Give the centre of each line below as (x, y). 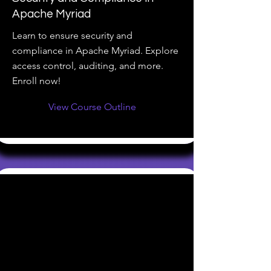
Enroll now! (37, 81)
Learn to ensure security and (72, 35)
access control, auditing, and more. (88, 66)
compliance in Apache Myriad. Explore (95, 51)
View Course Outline (92, 107)
